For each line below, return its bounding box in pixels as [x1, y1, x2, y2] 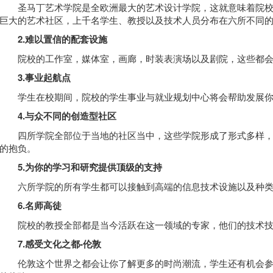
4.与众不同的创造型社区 [17, 108, 116, 122]
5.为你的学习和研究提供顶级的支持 [17, 160, 162, 174]
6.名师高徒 [8, 198, 62, 212]
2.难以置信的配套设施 [17, 32, 107, 46]
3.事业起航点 [17, 70, 71, 84]
